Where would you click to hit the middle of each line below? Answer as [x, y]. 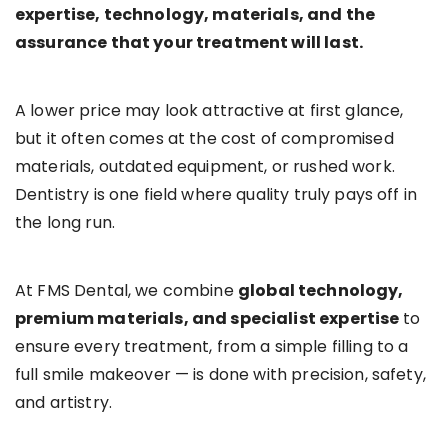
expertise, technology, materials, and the [195, 15]
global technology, [320, 291]
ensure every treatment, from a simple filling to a [212, 347]
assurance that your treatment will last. [189, 43]
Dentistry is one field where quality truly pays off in [216, 195]
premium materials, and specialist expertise [209, 319]
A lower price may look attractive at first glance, [209, 111]
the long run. [65, 223]
